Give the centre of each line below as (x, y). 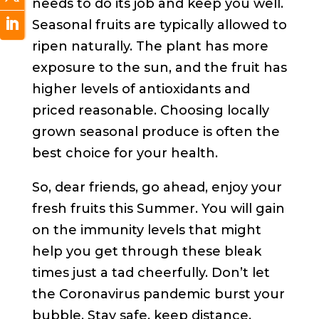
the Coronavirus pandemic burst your (158, 294)
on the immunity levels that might (146, 230)
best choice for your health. (125, 153)
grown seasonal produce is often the (156, 132)
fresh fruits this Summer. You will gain (158, 209)
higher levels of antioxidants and (141, 89)
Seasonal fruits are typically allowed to (159, 25)
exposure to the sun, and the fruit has (159, 68)
